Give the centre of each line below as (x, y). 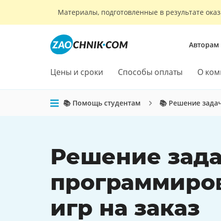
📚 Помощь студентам (102, 103)
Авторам (204, 44)
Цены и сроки (77, 72)
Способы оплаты (150, 72)
